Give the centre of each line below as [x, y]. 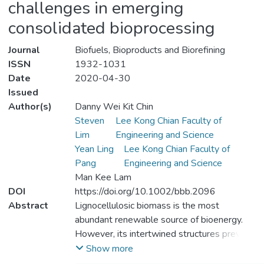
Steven [89, 121]
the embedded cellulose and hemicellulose [162, 248]
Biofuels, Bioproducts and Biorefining [150, 50]
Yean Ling [94, 149]
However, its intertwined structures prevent [164, 234]
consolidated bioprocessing [112, 28]
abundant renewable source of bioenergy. [159, 220]
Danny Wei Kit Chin [114, 107]
